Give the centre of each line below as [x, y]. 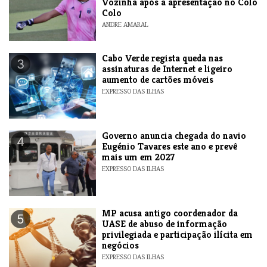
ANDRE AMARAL [125, 25]
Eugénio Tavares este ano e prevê [170, 147]
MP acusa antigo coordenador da [170, 213]
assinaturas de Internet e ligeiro [167, 69]
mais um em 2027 [139, 157]
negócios [121, 246]
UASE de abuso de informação [165, 224]
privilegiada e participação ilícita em [178, 235]
